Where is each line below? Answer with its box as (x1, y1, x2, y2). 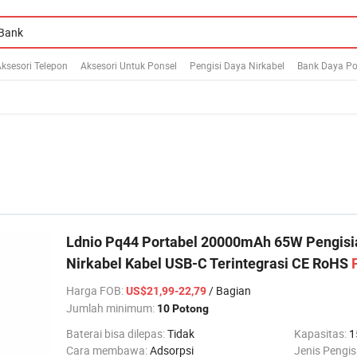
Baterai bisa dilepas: (66, 326, 167, 341)
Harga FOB (66, 283, 121, 298)
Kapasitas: (294, 326, 349, 341)
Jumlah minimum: (66, 300, 157, 316)
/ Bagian (206, 283, 251, 298)
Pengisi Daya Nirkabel (190, 58, 284, 72)
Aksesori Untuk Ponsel (80, 58, 177, 72)
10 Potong (157, 302, 209, 315)
